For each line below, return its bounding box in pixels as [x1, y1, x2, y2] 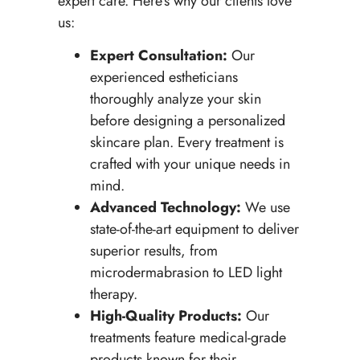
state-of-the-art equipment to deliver [89, 219, 299, 240]
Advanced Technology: [89, 197, 241, 219]
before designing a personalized [89, 110, 285, 132]
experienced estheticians [89, 67, 238, 88]
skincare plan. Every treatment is [89, 132, 284, 153]
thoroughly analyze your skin [89, 88, 261, 110]
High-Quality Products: [89, 305, 242, 327]
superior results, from [89, 240, 218, 262]
